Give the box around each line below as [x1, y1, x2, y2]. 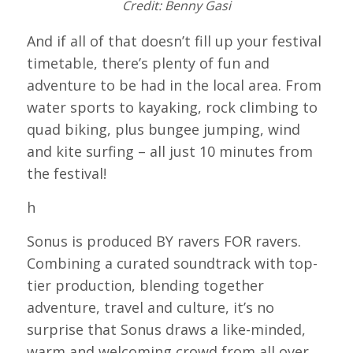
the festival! [26, 163, 106, 183]
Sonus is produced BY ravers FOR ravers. [26, 232, 301, 251]
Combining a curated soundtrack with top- [26, 254, 318, 273]
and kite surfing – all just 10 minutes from [26, 141, 313, 161]
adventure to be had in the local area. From [26, 75, 321, 95]
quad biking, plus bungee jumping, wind [26, 119, 300, 139]
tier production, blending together [26, 276, 264, 295]
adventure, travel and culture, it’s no [26, 298, 274, 318]
